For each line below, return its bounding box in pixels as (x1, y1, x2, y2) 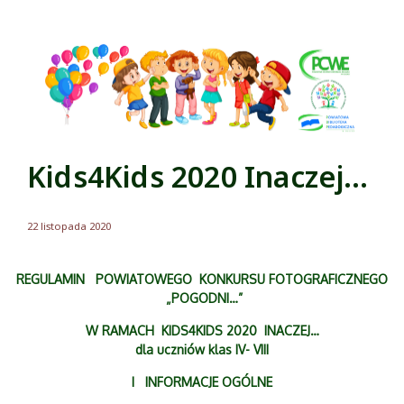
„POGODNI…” (161, 290, 243, 307)
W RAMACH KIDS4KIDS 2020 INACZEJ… (85, 323, 319, 339)
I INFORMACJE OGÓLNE (132, 374, 272, 390)
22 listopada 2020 (27, 219, 111, 234)
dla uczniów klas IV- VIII (135, 342, 269, 358)
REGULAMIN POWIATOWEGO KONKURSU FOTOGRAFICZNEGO (16, 271, 388, 288)
